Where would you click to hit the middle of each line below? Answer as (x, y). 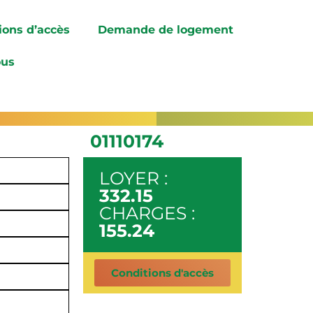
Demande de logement (166, 30)
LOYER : (133, 178)
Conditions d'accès (162, 272)
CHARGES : (147, 213)
